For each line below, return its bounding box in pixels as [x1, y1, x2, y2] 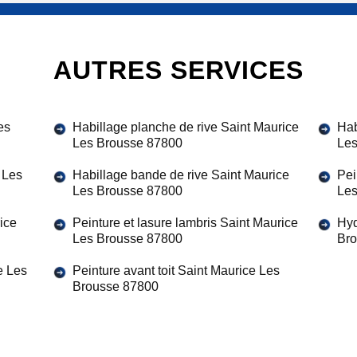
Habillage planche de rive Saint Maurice [73, 120, 299, 134]
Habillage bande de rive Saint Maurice [73, 168, 289, 182]
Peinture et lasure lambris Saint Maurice [73, 216, 298, 229]
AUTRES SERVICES [53, 56, 304, 84]
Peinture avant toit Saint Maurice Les [73, 264, 280, 277]
